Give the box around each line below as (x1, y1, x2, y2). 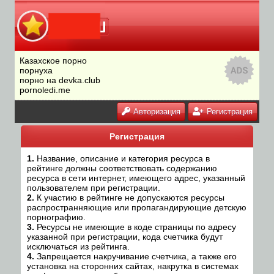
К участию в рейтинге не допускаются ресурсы (34, 193, 224, 202)
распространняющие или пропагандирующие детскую (27, 202, 246, 212)
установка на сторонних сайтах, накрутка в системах (27, 261, 239, 271)
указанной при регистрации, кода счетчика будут (27, 232, 223, 242)
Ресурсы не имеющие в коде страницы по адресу (34, 222, 236, 232)
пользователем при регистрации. (27, 183, 160, 193)
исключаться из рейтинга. (27, 242, 130, 251)
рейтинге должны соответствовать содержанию (27, 163, 217, 173)
